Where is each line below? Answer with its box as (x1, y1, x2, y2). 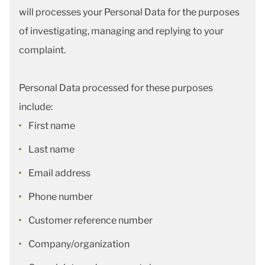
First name (28, 120, 75, 131)
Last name (28, 144, 75, 155)
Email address (28, 167, 91, 179)
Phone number (28, 191, 93, 202)
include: (19, 101, 54, 112)
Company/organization (28, 238, 131, 250)
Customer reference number (28, 215, 153, 226)
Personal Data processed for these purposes (19, 82, 213, 93)
